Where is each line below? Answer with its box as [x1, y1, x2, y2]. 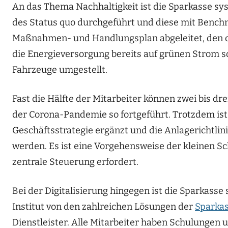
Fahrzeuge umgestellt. [12, 64, 107, 76]
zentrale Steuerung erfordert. [12, 156, 138, 168]
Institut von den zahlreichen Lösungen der [12, 201, 195, 213]
